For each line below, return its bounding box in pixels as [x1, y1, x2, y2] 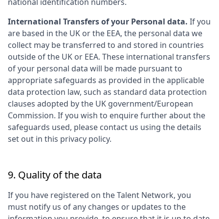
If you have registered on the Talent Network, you [8, 190, 191, 200]
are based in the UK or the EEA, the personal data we [8, 28, 202, 39]
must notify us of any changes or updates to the [8, 201, 186, 212]
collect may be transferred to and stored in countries [8, 40, 204, 50]
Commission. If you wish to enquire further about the [8, 110, 205, 121]
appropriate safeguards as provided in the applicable [8, 75, 204, 86]
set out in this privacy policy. [8, 133, 111, 144]
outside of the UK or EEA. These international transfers [8, 51, 210, 62]
